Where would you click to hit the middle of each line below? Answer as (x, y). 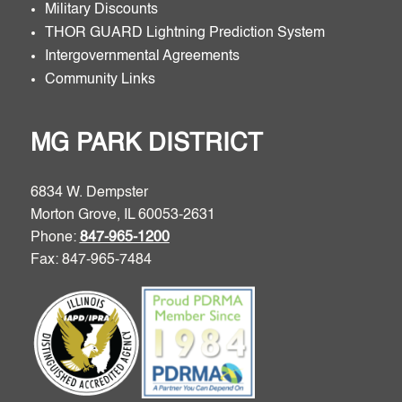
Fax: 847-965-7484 (91, 260)
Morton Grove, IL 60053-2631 (122, 215)
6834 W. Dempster (89, 193)
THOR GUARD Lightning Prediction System (184, 33)
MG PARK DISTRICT (146, 144)
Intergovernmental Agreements (142, 57)
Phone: (55, 238)
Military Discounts (101, 10)
